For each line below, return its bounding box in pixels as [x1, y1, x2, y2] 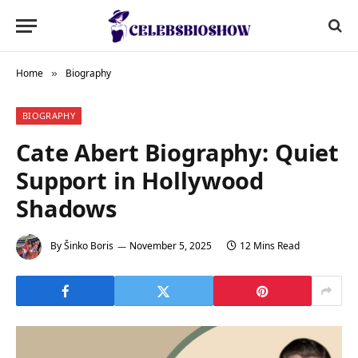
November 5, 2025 [129, 239, 212, 253]
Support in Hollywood [16, 165, 265, 196]
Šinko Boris [64, 239, 113, 253]
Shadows [16, 193, 117, 224]
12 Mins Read [240, 239, 300, 253]
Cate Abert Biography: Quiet [16, 137, 340, 168]
